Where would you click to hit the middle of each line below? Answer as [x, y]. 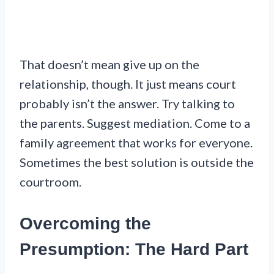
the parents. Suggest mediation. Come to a [135, 123]
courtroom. [50, 182]
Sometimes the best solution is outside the [137, 162]
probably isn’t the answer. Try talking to [127, 104]
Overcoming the [85, 224]
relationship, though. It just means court [128, 84]
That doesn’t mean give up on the [109, 65]
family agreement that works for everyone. [136, 143]
